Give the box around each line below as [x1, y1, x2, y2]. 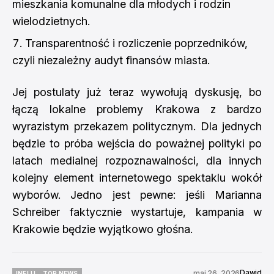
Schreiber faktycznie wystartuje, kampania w [12, 206, 262, 218]
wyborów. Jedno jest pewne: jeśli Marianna [12, 188, 262, 201]
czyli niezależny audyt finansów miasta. [12, 54, 210, 67]
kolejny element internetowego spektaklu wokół [12, 171, 262, 184]
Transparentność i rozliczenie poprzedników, [25, 37, 248, 50]
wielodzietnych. [12, 15, 90, 28]
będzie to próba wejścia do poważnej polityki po [12, 137, 262, 150]
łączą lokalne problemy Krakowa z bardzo [12, 103, 262, 116]
